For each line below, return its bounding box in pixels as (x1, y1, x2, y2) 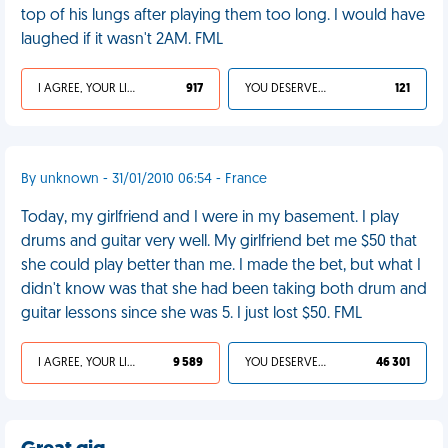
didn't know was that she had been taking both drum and (21, 282, 427, 298)
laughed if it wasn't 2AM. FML (21, 32, 223, 48)
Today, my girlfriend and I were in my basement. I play (21, 210, 399, 226)
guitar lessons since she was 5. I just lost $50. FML (21, 306, 362, 322)
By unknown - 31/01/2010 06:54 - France (21, 172, 267, 187)
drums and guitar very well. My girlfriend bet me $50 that (21, 234, 417, 250)
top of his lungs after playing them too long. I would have (21, 8, 425, 24)
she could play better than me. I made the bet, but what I (21, 258, 421, 274)
